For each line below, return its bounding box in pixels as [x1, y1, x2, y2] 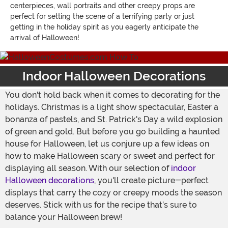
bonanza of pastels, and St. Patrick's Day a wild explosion [5, 114, 222, 124]
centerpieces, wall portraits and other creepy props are [10, 1, 195, 10]
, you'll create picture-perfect [94, 175, 209, 185]
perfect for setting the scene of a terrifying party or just [10, 12, 194, 20]
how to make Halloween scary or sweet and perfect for [5, 151, 215, 161]
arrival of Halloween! [10, 33, 79, 42]
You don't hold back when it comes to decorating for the [5, 90, 220, 100]
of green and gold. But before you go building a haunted [5, 126, 220, 136]
